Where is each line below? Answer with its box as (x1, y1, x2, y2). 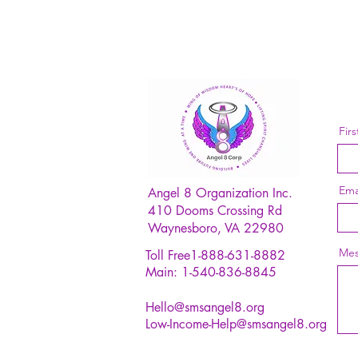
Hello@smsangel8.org (145, 299, 265, 316)
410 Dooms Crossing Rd (148, 202, 282, 219)
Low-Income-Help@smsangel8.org (145, 316, 327, 332)
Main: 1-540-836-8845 (145, 264, 276, 280)
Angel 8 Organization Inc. (148, 185, 292, 201)
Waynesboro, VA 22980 (148, 220, 284, 237)
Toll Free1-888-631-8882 (145, 247, 285, 264)
